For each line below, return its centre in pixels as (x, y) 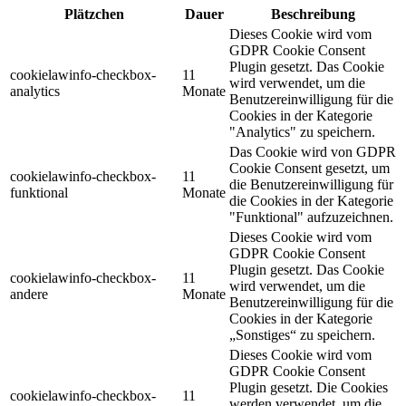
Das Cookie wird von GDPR (313, 152)
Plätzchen (94, 14)
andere (29, 295)
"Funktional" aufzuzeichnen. (311, 217)
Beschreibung (313, 14)
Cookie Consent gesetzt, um (309, 169)
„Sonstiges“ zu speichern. (302, 335)
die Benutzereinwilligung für (311, 185)
